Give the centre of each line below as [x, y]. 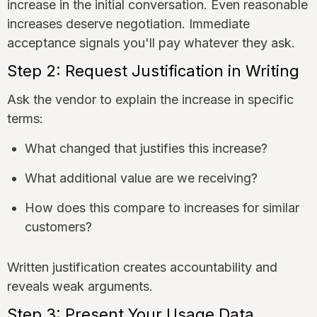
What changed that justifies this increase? [146, 148]
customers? [58, 226]
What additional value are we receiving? [141, 178]
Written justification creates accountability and [142, 267]
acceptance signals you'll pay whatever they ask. [151, 42]
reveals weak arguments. [80, 286]
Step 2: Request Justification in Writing [153, 70]
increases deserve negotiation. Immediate [128, 23]
